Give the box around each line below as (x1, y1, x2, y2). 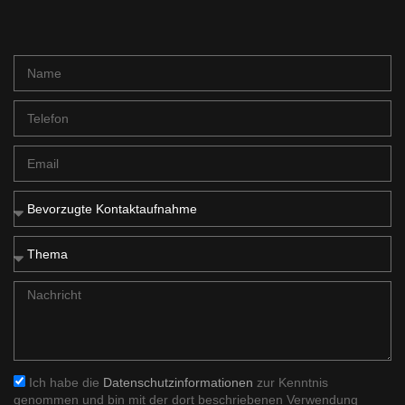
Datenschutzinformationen (103, 375, 253, 391)
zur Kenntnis (253, 375, 328, 391)
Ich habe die (29, 375, 103, 391)
